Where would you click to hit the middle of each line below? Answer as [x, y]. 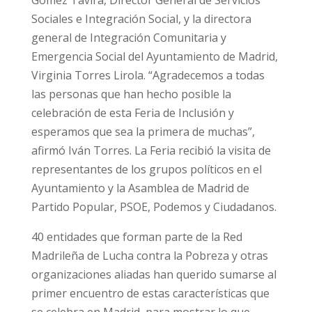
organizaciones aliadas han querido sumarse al [154, 274]
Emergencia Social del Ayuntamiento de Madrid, [154, 56]
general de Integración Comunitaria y [128, 37]
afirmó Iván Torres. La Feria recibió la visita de [151, 150]
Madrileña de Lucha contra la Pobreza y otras [149, 255]
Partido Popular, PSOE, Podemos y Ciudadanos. [154, 206]
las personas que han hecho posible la [131, 94]
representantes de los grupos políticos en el [146, 169]
